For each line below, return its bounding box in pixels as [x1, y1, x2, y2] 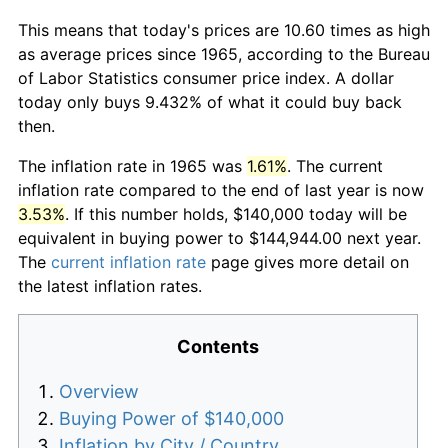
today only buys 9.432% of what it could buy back [18, 91, 402, 112]
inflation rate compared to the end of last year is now [18, 179, 424, 200]
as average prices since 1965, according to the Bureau [18, 43, 430, 64]
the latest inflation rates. [18, 275, 202, 296]
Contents [177, 335, 259, 357]
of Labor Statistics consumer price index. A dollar [18, 67, 394, 88]
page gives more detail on [206, 251, 409, 272]
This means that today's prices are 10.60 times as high [18, 19, 430, 40]
